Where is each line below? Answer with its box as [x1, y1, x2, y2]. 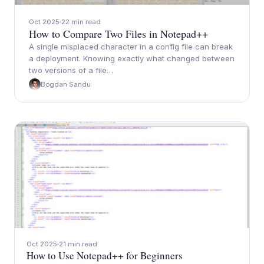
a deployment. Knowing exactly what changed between [29, 54, 235, 63]
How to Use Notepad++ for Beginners [27, 249, 183, 262]
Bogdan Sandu [41, 80, 91, 88]
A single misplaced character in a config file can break [29, 42, 233, 51]
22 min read [61, 18, 101, 26]
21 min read [59, 240, 97, 248]
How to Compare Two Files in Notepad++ [29, 27, 208, 41]
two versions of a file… [29, 65, 113, 75]
